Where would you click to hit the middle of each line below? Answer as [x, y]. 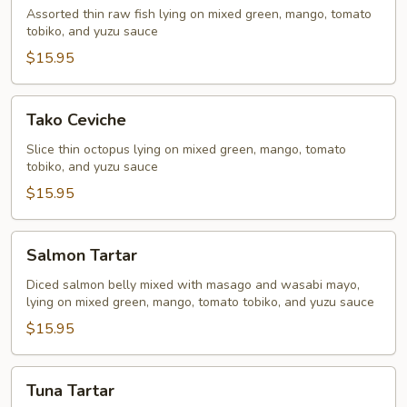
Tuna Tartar [70, 391]
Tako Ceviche [76, 120]
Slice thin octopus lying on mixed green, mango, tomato [186, 149]
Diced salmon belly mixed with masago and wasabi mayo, [193, 285]
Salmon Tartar [82, 255]
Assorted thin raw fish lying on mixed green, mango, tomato [199, 14]
